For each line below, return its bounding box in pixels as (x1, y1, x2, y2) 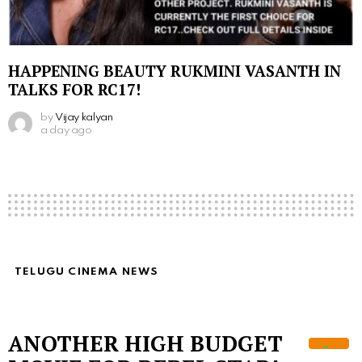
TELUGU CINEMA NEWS (15, 266, 159, 277)
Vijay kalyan (54, 112, 113, 123)
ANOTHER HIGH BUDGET (8, 328, 283, 358)
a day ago (40, 124, 92, 136)
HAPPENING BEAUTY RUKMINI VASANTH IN (8, 60, 341, 81)
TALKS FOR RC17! (8, 78, 141, 99)
